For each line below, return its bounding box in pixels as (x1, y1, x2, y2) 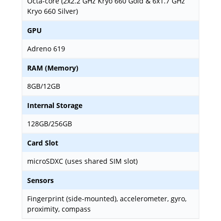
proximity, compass (27, 204, 91, 214)
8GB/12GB (27, 81, 60, 91)
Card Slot (27, 138, 58, 147)
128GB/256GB (27, 119, 72, 128)
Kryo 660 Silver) (27, 6, 78, 16)
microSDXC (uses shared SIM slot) (27, 156, 138, 166)
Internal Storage (27, 101, 82, 110)
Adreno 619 (27, 44, 65, 53)
